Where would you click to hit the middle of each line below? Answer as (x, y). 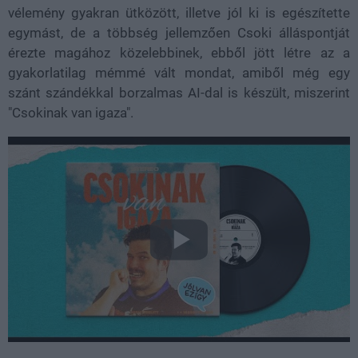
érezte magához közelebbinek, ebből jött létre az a (179, 53)
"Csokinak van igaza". (71, 113)
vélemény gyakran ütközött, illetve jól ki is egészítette (179, 13)
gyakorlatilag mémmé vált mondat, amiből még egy (179, 73)
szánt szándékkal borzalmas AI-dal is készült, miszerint (179, 93)
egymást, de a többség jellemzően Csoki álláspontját (179, 33)
